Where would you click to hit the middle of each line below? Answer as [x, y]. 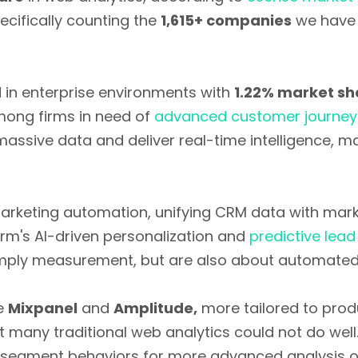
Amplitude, [155, 308]
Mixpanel [43, 308]
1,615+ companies [226, 20]
